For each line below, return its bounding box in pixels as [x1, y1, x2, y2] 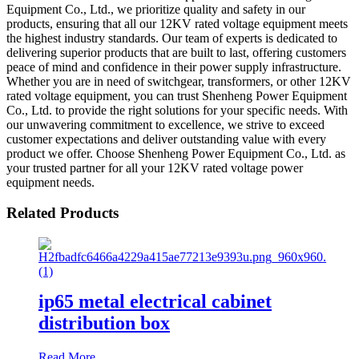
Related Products [6, 204, 119, 222]
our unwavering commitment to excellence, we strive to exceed [6, 117, 325, 131]
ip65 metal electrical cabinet [38, 290, 272, 312]
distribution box [38, 312, 170, 333]
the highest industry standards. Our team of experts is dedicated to [6, 30, 337, 45]
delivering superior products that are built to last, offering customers [6, 45, 346, 59]
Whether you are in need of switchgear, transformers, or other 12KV [6, 74, 351, 88]
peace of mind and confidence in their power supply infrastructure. [6, 59, 341, 74]
